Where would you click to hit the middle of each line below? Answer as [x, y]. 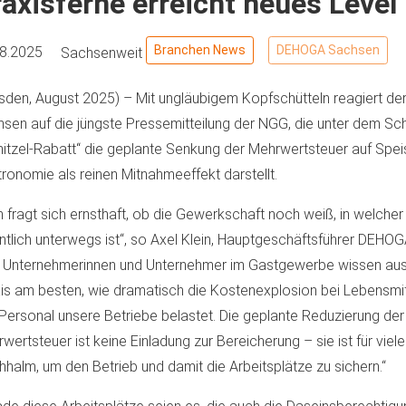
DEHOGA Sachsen [328, 49]
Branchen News [200, 49]
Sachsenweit [103, 53]
